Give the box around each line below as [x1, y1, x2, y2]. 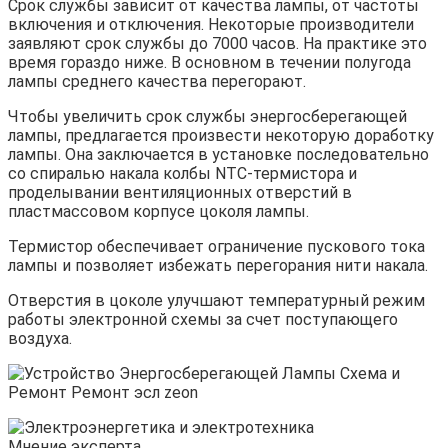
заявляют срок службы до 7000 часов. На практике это [8, 33, 427, 53]
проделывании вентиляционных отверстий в [8, 182, 352, 202]
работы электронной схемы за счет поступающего [8, 309, 398, 329]
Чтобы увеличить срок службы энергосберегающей [8, 106, 407, 126]
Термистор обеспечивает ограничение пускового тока [8, 236, 425, 256]
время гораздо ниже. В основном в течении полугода [8, 52, 411, 72]
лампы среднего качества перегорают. [8, 71, 306, 91]
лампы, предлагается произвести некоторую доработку [8, 125, 434, 145]
